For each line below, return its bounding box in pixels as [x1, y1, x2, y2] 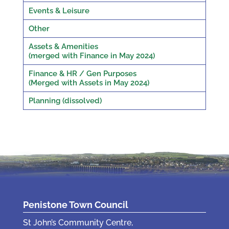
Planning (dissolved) [28, 96, 102, 105]
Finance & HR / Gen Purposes [28, 68, 136, 78]
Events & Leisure [28, 6, 89, 15]
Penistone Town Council [22, 199, 128, 211]
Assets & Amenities [28, 41, 98, 51]
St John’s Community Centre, [22, 218, 133, 228]
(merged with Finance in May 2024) [28, 51, 155, 60]
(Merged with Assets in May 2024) [28, 78, 149, 87]
